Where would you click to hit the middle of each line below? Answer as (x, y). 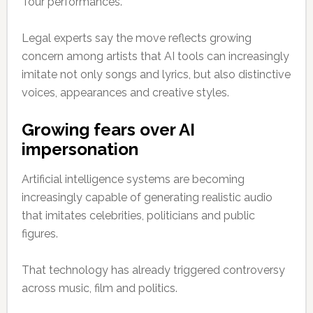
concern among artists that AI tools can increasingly (155, 57)
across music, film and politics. (99, 289)
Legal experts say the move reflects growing (136, 38)
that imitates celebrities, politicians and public (138, 216)
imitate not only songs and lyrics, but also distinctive (156, 75)
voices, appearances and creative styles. (125, 93)
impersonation (80, 150)
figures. (39, 234)
